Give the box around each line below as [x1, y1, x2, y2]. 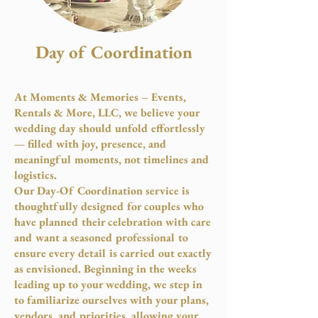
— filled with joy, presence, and [14, 136, 167, 151]
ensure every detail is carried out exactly [14, 246, 212, 261]
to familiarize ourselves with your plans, [14, 292, 209, 307]
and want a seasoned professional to [14, 230, 188, 245]
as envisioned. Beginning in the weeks [14, 261, 197, 276]
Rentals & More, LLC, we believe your [14, 105, 199, 120]
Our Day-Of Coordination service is [14, 183, 190, 198]
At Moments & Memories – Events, [14, 89, 186, 104]
